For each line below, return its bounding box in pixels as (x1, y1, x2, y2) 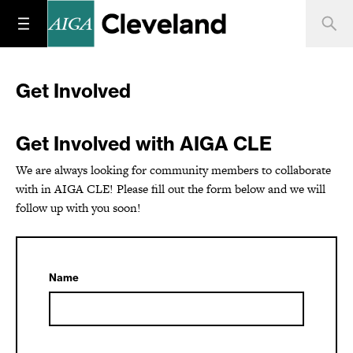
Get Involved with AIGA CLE (16, 132, 272, 155)
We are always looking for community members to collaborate (16, 162, 331, 178)
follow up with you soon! (16, 199, 141, 216)
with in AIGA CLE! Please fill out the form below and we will (16, 180, 325, 197)
